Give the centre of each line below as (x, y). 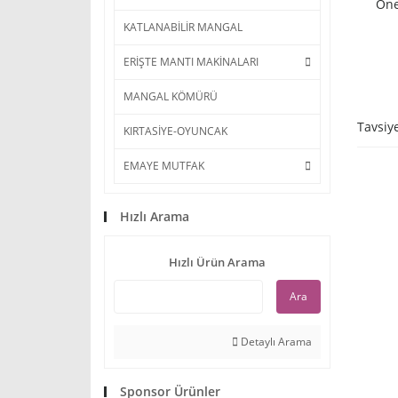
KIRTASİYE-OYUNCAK (175, 131)
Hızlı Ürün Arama (217, 262)
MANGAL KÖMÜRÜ (171, 96)
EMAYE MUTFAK (164, 166)
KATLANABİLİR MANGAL (183, 27)
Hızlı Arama (155, 216)
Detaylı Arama (275, 342)
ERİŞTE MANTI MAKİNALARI (191, 62)
